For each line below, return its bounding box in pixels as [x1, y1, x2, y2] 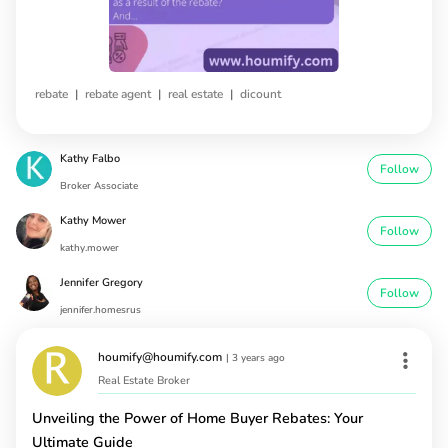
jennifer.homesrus [60, 302, 141, 317]
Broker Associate [60, 178, 138, 193]
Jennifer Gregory [60, 274, 143, 290]
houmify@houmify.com [98, 348, 222, 365]
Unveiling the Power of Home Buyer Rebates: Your [32, 408, 363, 429]
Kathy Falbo [60, 150, 120, 166]
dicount [240, 86, 281, 103]
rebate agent [85, 86, 151, 103]
